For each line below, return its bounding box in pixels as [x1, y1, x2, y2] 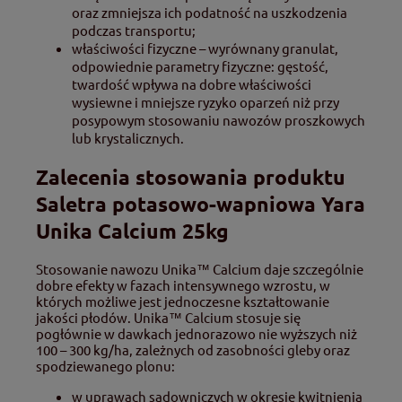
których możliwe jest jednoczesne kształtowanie [36, 293, 329, 310]
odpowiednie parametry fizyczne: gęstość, [72, 57, 328, 74]
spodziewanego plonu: [36, 357, 175, 375]
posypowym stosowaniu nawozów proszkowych [72, 110, 365, 128]
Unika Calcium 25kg [36, 217, 229, 244]
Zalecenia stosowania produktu [36, 163, 345, 190]
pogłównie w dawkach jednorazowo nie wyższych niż [36, 325, 357, 343]
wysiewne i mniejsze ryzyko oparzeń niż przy [72, 92, 339, 110]
